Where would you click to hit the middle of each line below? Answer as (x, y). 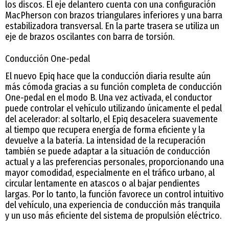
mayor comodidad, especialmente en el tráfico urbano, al (110, 173)
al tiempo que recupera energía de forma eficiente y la (105, 130)
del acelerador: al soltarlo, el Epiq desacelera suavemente (111, 119)
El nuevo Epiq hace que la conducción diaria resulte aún (108, 76)
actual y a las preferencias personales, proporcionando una (114, 162)
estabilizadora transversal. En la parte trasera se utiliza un (112, 26)
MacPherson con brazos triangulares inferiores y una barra (114, 16)
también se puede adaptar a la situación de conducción (108, 152)
